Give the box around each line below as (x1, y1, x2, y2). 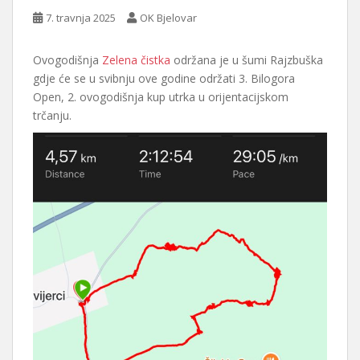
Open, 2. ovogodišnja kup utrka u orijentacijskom (33, 89, 288, 105)
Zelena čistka (102, 52, 170, 68)
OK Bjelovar (140, 10, 197, 26)
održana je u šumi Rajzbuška (170, 52, 323, 68)
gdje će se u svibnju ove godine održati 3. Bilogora (33, 71, 295, 87)
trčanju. (33, 108, 72, 124)
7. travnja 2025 (46, 10, 116, 26)
